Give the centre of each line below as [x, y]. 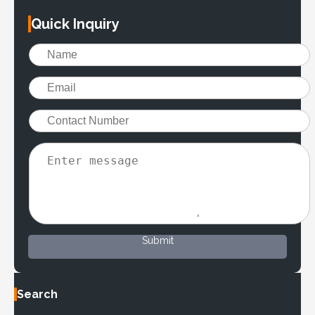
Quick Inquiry [75, 24]
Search [37, 295]
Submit [157, 241]
